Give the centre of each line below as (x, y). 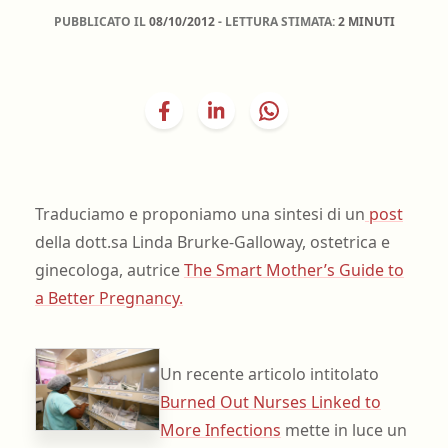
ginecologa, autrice (109, 269)
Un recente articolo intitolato (269, 374)
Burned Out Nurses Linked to (270, 402)
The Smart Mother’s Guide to (293, 269)
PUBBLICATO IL (101, 21)
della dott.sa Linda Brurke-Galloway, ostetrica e (212, 241)
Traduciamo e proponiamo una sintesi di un (199, 213)
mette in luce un (343, 430)
